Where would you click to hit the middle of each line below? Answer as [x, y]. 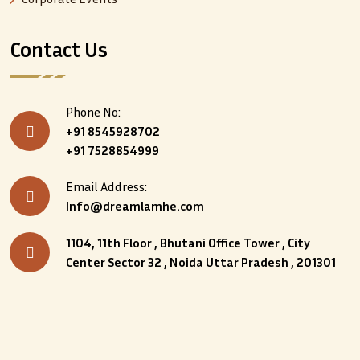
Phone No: [93, 111]
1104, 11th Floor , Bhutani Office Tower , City [188, 242]
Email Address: [106, 186]
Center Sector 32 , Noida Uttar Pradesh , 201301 [201, 262]
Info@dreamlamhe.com [135, 205]
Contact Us [59, 49]
